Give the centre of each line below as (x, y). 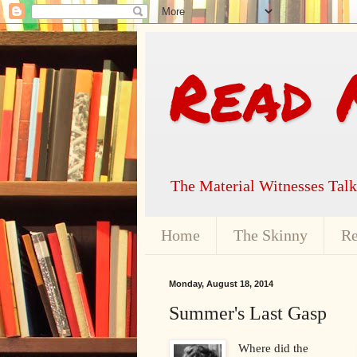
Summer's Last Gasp (248, 313)
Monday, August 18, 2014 (221, 283)
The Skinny (271, 235)
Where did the (274, 347)
